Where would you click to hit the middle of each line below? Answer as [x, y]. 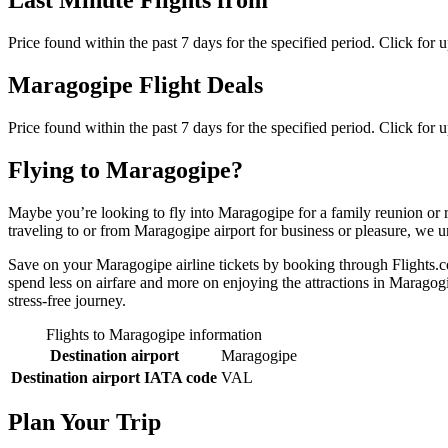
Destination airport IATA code [114, 377]
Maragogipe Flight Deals [135, 84]
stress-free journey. [67, 300]
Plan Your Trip [84, 422]
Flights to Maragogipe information [154, 334]
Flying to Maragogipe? [125, 169]
